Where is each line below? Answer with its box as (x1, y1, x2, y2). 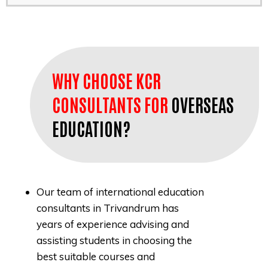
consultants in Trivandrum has (36, 202, 179, 215)
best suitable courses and (36, 250, 155, 263)
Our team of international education (36, 185, 204, 199)
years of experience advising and (36, 218, 189, 231)
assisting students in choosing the (36, 234, 192, 247)
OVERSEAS (168, 93, 234, 116)
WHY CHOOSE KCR (52, 69, 161, 92)
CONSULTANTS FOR (52, 93, 168, 116)
